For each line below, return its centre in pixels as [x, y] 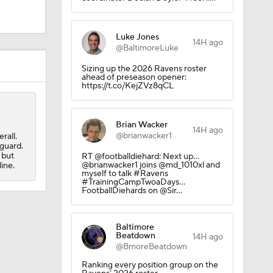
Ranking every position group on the [150, 265]
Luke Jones [137, 37]
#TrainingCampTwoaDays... [133, 182]
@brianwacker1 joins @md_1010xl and [151, 165]
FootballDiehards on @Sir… [132, 191]
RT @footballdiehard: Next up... [140, 157]
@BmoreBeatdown [151, 247]
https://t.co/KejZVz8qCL [127, 86]
